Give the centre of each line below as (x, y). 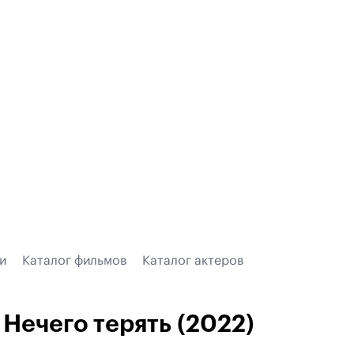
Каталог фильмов (74, 261)
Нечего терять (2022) (129, 324)
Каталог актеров (193, 261)
